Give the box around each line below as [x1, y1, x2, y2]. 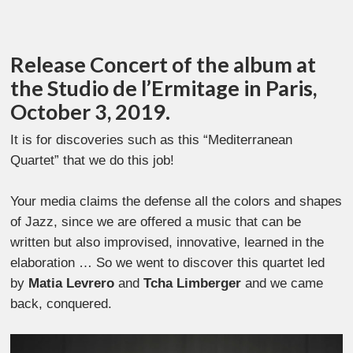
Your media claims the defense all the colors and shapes [10, 193, 343, 209]
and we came [241, 275, 324, 291]
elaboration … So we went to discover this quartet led [10, 255, 325, 270]
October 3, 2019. [10, 98, 171, 125]
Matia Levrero [28, 275, 115, 291]
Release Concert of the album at [10, 51, 317, 78]
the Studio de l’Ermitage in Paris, [10, 75, 318, 102]
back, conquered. [10, 295, 113, 311]
